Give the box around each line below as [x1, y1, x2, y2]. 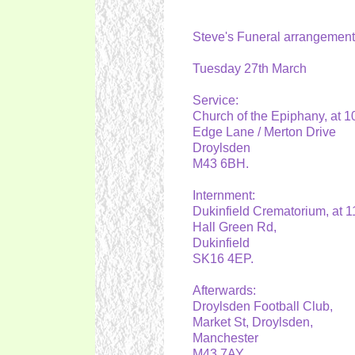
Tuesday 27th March [192, 62, 313, 75]
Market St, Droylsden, [192, 315, 319, 329]
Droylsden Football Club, [192, 300, 339, 313]
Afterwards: [192, 284, 262, 297]
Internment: [192, 189, 261, 202]
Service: [192, 94, 245, 107]
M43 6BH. [192, 157, 255, 170]
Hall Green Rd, [192, 220, 283, 234]
